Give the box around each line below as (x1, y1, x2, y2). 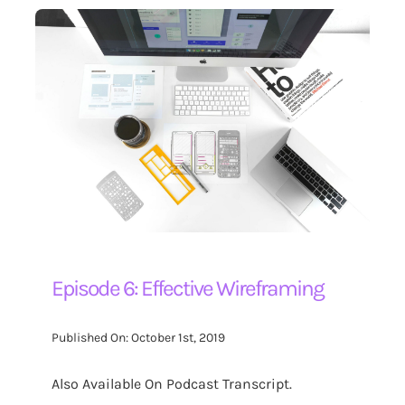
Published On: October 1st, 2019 (52, 330, 226, 346)
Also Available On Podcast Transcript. (52, 374, 293, 392)
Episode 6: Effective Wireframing (52, 275, 325, 301)
